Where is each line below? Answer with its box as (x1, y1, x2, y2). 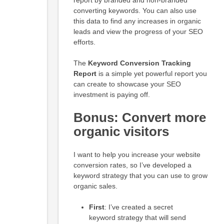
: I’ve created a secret (104, 202, 173, 211)
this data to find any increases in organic (73, 16, 201, 25)
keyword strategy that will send (88, 213, 186, 221)
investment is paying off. (73, 90, 150, 98)
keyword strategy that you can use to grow (73, 171, 207, 179)
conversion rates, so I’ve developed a (73, 160, 191, 169)
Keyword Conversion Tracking (87, 58, 191, 67)
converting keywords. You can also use (73, 6, 196, 14)
